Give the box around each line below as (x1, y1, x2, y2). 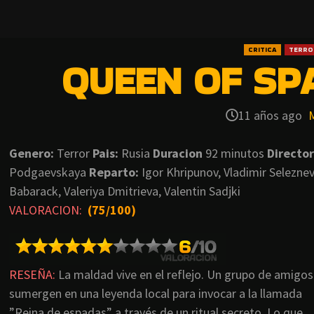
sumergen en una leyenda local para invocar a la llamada (9, 285, 302, 302)
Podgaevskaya (9, 164, 89, 181)
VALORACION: (9, 202, 82, 219)
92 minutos (203, 145, 267, 162)
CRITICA (247, 44, 277, 55)
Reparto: (89, 164, 139, 181)
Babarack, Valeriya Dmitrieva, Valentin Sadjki (9, 183, 240, 200)
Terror (54, 145, 93, 162)
